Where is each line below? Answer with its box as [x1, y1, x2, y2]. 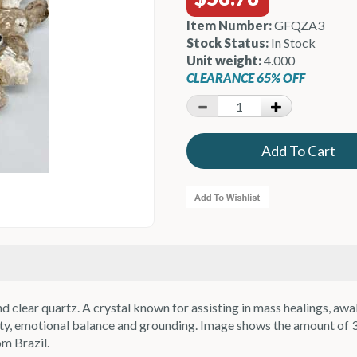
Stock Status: [186, 35, 269, 50]
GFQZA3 [272, 18, 324, 33]
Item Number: [186, 18, 272, 33]
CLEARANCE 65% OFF [186, 70, 305, 85]
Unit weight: [186, 53, 261, 68]
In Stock [269, 35, 316, 50]
